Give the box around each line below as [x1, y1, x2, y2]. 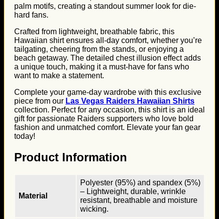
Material [19, 191, 47, 200]
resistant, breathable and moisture [80, 196, 197, 204]
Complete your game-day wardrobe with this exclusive [14, 88, 201, 96]
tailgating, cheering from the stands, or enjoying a [14, 45, 184, 53]
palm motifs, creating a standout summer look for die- [14, 2, 196, 10]
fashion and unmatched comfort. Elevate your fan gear [14, 123, 200, 131]
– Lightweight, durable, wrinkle [80, 187, 186, 196]
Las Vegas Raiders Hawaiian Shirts [66, 97, 195, 105]
